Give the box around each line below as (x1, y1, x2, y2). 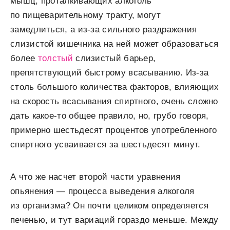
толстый (37, 53, 73, 63)
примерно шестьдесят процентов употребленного (10, 125, 217, 135)
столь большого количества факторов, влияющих (10, 82, 219, 92)
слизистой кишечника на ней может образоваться (10, 39, 219, 49)
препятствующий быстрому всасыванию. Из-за (10, 67, 209, 78)
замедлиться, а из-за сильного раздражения (10, 24, 197, 34)
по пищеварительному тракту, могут (10, 10, 161, 20)
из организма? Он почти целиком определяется (10, 200, 208, 210)
